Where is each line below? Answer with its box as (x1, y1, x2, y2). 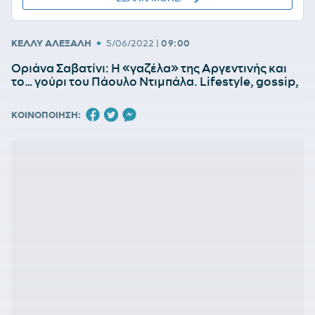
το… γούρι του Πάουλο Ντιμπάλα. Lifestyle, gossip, (11, 74, 299, 89)
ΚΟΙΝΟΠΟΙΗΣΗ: (11, 109, 81, 121)
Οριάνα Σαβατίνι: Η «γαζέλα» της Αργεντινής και (11, 60, 287, 76)
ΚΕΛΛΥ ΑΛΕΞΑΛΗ (11, 37, 91, 49)
